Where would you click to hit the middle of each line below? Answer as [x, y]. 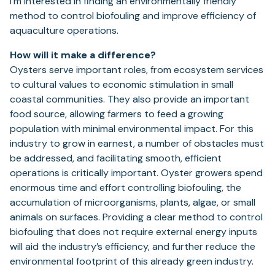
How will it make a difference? [83, 55]
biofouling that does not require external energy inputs [134, 232]
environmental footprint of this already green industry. [132, 261]
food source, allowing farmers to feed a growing [117, 114]
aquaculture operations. [64, 31]
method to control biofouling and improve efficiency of [133, 16]
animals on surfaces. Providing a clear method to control [136, 217]
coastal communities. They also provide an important [130, 99]
